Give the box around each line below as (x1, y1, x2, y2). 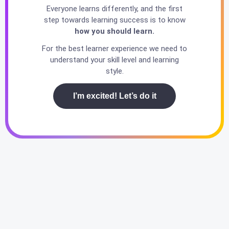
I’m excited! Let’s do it (73, 91, 156, 100)
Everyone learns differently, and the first (47, 4, 182, 13)
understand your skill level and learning (50, 55, 179, 65)
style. (105, 66, 124, 76)
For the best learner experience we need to (42, 44, 187, 54)
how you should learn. (75, 26, 154, 36)
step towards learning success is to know (43, 15, 186, 25)
